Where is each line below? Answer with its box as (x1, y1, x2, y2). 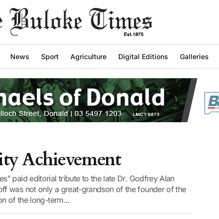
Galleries (180, 52, 209, 61)
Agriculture (70, 52, 107, 61)
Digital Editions (118, 52, 168, 61)
